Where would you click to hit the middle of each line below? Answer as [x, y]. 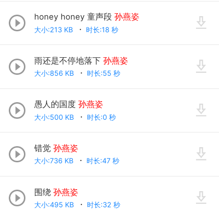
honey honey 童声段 [74, 17]
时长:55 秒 [104, 73]
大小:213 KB [54, 29]
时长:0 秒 [102, 117]
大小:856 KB [55, 73]
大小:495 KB [55, 205]
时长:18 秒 [103, 29]
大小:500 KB [55, 117]
